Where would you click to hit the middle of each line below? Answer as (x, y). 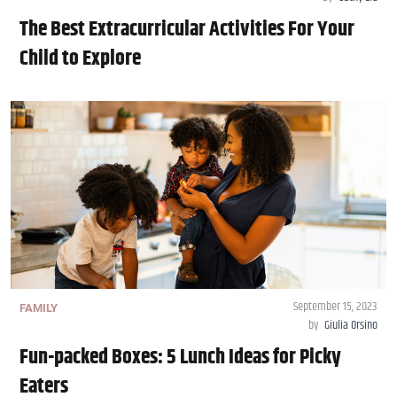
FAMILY (39, 308)
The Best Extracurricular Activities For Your (187, 30)
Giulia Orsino (351, 326)
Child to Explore (80, 59)
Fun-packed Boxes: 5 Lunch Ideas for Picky (180, 358)
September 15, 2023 (335, 307)
